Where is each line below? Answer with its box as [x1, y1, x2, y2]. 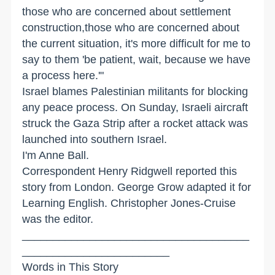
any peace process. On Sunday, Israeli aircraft [22, 101, 249, 114]
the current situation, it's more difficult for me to [22, 37, 251, 50]
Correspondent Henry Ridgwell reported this [22, 165, 238, 178]
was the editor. [22, 213, 94, 226]
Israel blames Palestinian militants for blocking [22, 85, 249, 98]
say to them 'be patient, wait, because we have [22, 53, 251, 66]
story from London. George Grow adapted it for [22, 181, 252, 194]
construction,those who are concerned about [22, 21, 240, 34]
